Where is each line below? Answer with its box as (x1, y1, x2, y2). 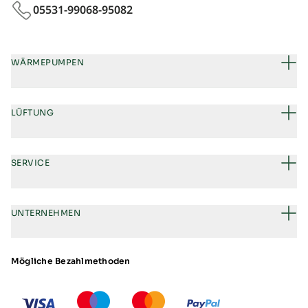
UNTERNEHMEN (11, 208, 81, 219)
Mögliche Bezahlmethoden (11, 255, 131, 267)
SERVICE (11, 157, 50, 168)
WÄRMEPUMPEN (11, 57, 85, 68)
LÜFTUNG (11, 107, 54, 118)
